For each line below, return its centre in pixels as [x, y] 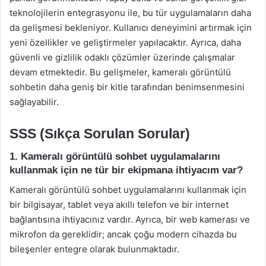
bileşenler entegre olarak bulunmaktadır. [94, 249]
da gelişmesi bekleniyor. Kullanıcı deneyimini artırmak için [131, 27]
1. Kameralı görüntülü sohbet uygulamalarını [115, 156]
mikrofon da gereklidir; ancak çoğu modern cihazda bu [123, 234]
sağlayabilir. [34, 102]
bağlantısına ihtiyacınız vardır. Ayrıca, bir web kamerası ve [130, 219]
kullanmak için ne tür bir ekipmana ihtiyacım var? [126, 170]
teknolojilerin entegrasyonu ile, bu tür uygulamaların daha [130, 12]
